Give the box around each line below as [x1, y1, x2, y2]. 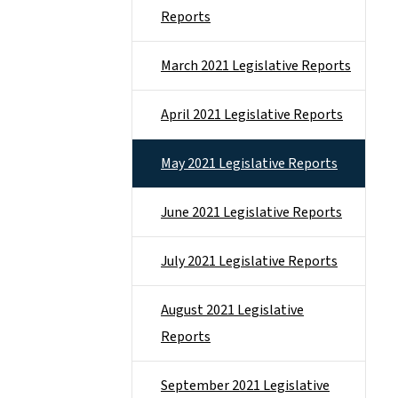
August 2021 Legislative [161, 300, 304, 320]
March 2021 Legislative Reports [161, 56, 351, 76]
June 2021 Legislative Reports [161, 203, 342, 222]
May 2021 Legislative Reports [161, 154, 338, 173]
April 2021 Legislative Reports [161, 105, 343, 124]
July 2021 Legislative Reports [161, 251, 338, 271]
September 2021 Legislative [161, 376, 330, 395]
